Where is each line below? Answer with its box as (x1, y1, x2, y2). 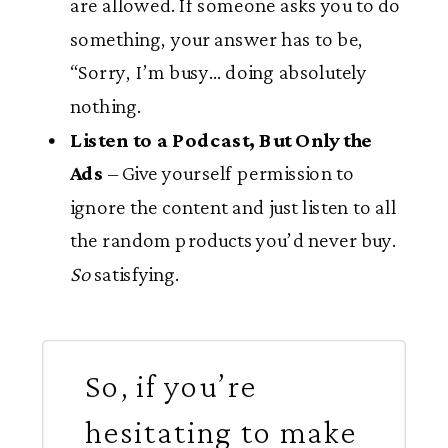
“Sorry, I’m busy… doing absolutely (70, 61, 367, 84)
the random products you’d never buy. (70, 229, 397, 252)
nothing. (70, 95, 142, 118)
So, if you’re (85, 366, 258, 405)
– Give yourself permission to (103, 162, 355, 185)
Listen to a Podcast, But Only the (70, 128, 373, 152)
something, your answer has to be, (70, 27, 364, 51)
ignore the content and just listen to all (70, 195, 397, 219)
